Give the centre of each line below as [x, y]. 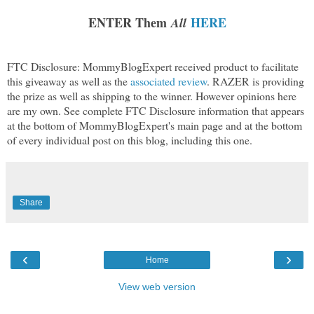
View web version [157, 286]
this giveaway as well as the [69, 81]
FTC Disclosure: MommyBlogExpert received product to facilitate [153, 66]
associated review [169, 81]
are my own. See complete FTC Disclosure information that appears [156, 110]
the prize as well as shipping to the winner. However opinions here [152, 95]
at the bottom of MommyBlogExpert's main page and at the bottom [155, 125]
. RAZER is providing [255, 81]
